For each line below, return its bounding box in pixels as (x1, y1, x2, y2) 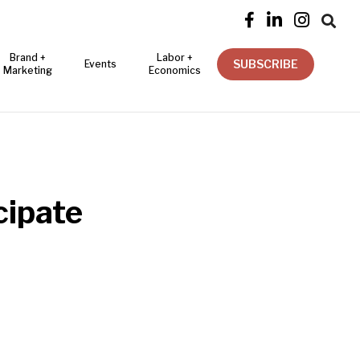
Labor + (157, 51, 193, 63)
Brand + (10, 51, 46, 63)
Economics (149, 64, 201, 76)
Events (84, 58, 117, 70)
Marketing (3, 64, 52, 76)
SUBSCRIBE (233, 57, 298, 71)
